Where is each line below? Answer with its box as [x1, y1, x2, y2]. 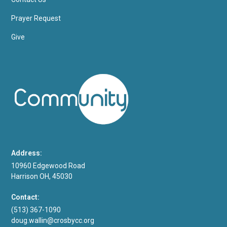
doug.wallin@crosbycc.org [11, 216, 95, 224]
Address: [11, 148, 43, 157]
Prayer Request [11, 14, 61, 23]
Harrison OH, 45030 [11, 172, 73, 180]
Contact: [11, 193, 40, 201]
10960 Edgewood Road [11, 161, 86, 170]
